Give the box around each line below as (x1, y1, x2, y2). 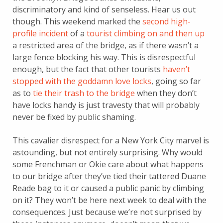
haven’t (163, 63, 190, 75)
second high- (142, 15, 191, 27)
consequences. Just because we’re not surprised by (12, 206, 202, 218)
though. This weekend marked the (12, 15, 142, 27)
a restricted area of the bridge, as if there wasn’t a (12, 39, 199, 51)
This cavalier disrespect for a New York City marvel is (12, 134, 209, 146)
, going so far (151, 75, 201, 87)
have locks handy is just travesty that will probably (12, 99, 200, 111)
